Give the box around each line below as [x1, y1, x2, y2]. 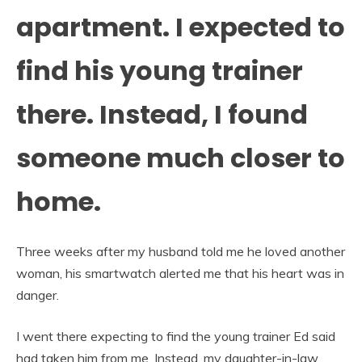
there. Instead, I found [16, 95, 308, 133]
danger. [16, 287, 59, 304]
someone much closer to [16, 139, 345, 176]
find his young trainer [16, 52, 303, 89]
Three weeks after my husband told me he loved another [16, 243, 345, 260]
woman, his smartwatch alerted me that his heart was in [16, 265, 344, 282]
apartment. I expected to [16, 8, 345, 45]
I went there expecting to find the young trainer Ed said [16, 328, 335, 345]
